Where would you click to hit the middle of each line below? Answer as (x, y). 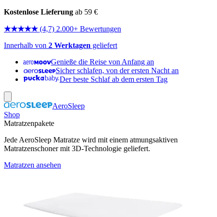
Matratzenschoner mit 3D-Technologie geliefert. (77, 148)
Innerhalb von (26, 45)
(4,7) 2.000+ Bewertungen (80, 29)
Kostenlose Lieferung (39, 12)
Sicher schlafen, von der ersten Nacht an (117, 70)
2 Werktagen (70, 45)
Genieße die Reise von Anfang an (102, 62)
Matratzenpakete (29, 123)
